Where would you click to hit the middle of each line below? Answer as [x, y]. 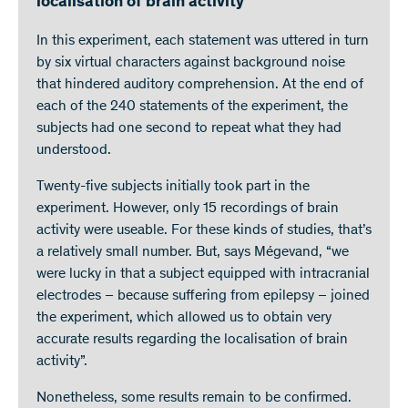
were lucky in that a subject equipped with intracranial [203, 275]
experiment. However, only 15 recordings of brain [188, 209]
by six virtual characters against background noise [191, 63]
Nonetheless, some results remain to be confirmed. [194, 398]
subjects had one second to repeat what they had [189, 129]
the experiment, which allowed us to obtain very [184, 318]
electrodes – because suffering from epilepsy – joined [203, 296]
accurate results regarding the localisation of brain [192, 340]
